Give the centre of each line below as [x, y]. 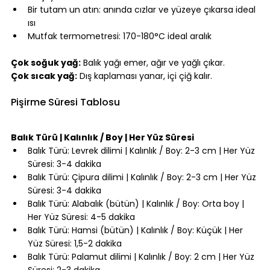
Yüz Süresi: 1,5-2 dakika [75, 244]
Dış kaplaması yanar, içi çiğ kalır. [145, 76]
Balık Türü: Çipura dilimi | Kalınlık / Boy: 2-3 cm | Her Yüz [143, 177]
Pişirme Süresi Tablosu [65, 102]
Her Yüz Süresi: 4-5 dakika [81, 217]
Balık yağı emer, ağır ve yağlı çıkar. [153, 63]
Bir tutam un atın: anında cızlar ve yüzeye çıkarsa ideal [143, 10]
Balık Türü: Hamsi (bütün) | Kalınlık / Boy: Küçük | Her [137, 231]
